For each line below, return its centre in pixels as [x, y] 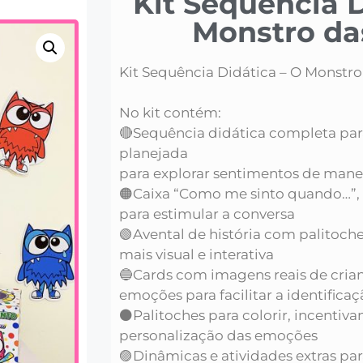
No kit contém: [170, 113]
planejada [154, 154]
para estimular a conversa [207, 214]
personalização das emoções [218, 336]
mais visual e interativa [196, 255]
